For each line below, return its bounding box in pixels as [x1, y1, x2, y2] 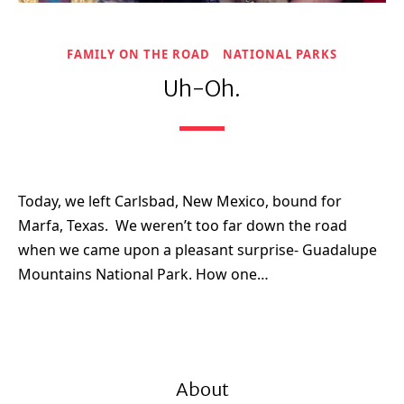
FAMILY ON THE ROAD [67, 46, 210, 62]
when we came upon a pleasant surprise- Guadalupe [18, 240, 377, 260]
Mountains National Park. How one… [18, 264, 269, 284]
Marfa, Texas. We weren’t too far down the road [18, 216, 347, 235]
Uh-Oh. [163, 75, 241, 103]
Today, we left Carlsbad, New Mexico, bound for [18, 191, 342, 211]
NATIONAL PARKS [223, 46, 337, 62]
